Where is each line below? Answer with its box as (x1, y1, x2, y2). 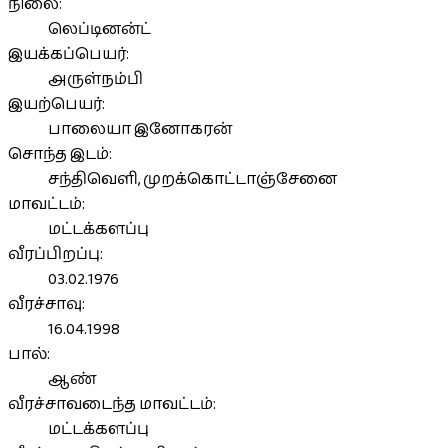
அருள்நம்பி (48, 66, 143, 92)
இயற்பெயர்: (8, 91, 105, 117)
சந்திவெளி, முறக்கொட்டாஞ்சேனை (48, 166, 337, 192)
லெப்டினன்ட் (48, 16, 151, 42)
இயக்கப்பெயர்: (8, 41, 129, 67)
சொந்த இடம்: (8, 141, 112, 167)
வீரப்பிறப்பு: (8, 241, 103, 267)
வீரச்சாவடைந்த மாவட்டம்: (8, 391, 216, 417)
